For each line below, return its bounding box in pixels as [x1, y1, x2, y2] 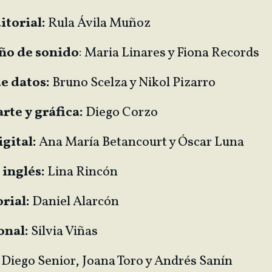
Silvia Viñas [29, 222, 98, 241]
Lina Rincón [45, 163, 118, 182]
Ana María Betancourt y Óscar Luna [36, 133, 244, 152]
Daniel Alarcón [30, 192, 119, 211]
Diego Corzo [83, 103, 158, 122]
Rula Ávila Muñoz [46, 14, 151, 33]
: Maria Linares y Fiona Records [79, 44, 259, 63]
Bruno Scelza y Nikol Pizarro [50, 73, 216, 92]
